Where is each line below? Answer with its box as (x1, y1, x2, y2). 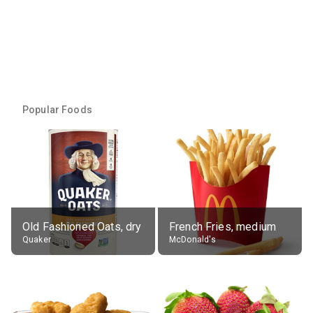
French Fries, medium (169, 219, 276, 233)
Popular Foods (22, 103, 92, 115)
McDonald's (169, 234, 217, 245)
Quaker (22, 234, 51, 245)
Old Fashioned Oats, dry (22, 219, 142, 233)
